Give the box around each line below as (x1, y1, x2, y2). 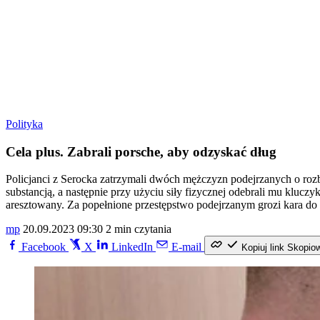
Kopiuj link (241, 242, 284, 254)
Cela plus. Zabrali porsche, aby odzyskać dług (6, 144, 276, 159)
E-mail (171, 241, 201, 254)
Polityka (6, 118, 43, 130)
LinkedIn (111, 241, 153, 254)
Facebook (21, 241, 66, 254)
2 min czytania (106, 223, 171, 236)
